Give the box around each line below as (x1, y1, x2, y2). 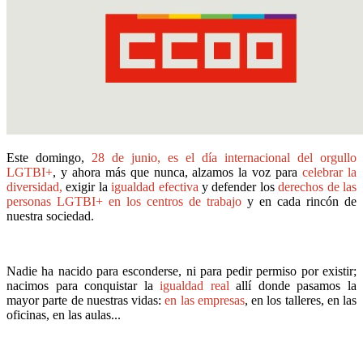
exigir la (66, 179, 112, 194)
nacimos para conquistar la (6, 278, 153, 293)
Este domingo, (6, 150, 84, 164)
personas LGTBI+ (6, 194, 103, 208)
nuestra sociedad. (6, 208, 94, 223)
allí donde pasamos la (228, 278, 357, 293)
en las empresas (164, 293, 245, 307)
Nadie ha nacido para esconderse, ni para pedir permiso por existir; (6, 263, 357, 278)
